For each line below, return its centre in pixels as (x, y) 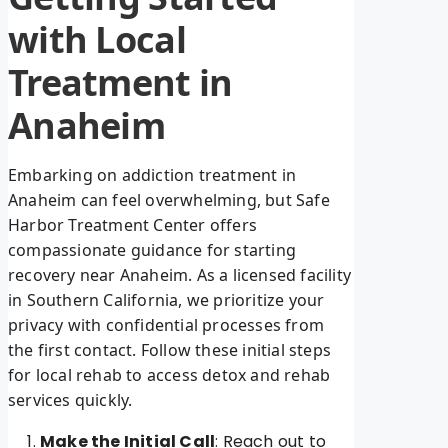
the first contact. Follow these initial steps (170, 350)
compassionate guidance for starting (152, 250)
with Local (97, 40)
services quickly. (70, 400)
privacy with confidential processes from (166, 325)
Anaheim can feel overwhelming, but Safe (169, 200)
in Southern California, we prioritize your (166, 300)
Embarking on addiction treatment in (152, 175)
